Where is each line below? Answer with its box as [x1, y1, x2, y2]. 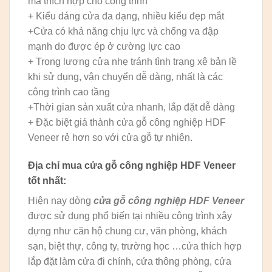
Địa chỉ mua [28, 160, 82, 171]
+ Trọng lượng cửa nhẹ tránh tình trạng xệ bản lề [28, 56, 237, 67]
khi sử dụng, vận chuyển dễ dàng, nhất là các [28, 71, 223, 82]
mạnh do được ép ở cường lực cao [28, 41, 180, 52]
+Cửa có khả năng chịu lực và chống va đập [28, 25, 219, 36]
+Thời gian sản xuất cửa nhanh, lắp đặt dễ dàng [28, 101, 235, 112]
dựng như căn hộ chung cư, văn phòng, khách [28, 225, 227, 236]
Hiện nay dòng [28, 195, 93, 206]
